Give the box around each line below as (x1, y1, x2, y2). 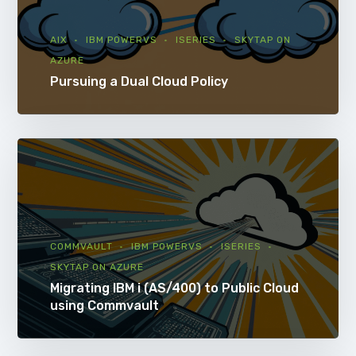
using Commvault (49, 297, 159, 313)
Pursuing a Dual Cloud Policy (49, 73, 228, 89)
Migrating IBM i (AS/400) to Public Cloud (49, 280, 299, 296)
